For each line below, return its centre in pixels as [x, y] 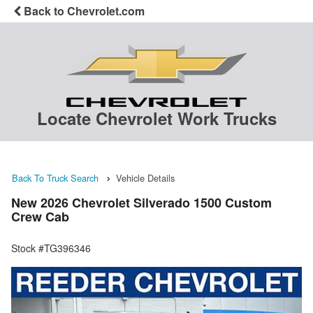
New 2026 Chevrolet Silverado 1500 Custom [141, 202]
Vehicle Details [145, 178]
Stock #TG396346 [51, 248]
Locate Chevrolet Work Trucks [156, 118]
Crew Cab [40, 216]
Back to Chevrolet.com [83, 11]
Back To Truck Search [55, 178]
